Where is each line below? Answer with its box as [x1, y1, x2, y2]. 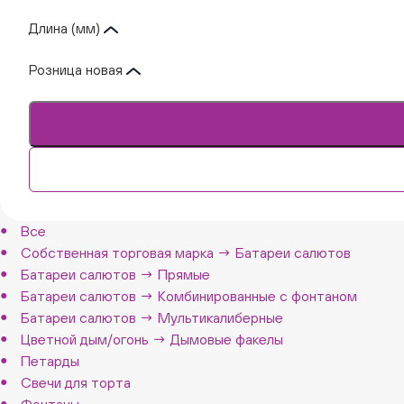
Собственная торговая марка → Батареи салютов [20, 243, 351, 261]
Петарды [20, 352, 79, 369]
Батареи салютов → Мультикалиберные [20, 308, 283, 326]
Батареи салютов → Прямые [20, 265, 210, 282]
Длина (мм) [29, 20, 104, 36]
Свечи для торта [20, 373, 131, 390]
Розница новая [29, 61, 126, 78]
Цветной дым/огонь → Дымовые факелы [20, 330, 283, 347]
